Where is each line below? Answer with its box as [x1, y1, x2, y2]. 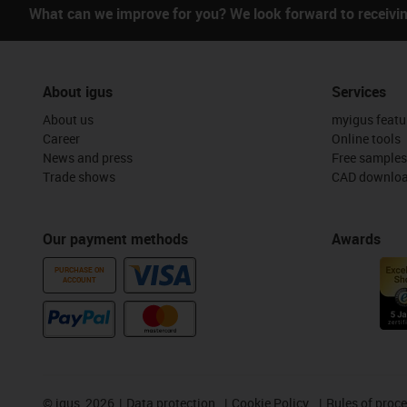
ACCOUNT [63, 274, 96, 284]
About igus [43, 81, 113, 102]
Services [331, 81, 386, 102]
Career [43, 129, 80, 147]
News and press [43, 148, 133, 166]
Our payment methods [43, 228, 188, 249]
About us [43, 110, 94, 128]
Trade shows [43, 167, 115, 185]
